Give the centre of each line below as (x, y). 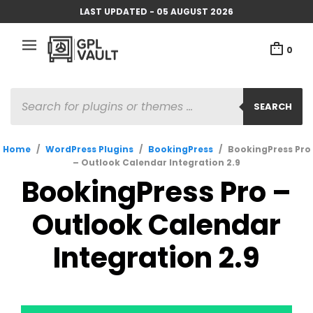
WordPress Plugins (89, 149)
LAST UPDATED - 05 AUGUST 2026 (156, 11)
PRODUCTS (37, 94)
